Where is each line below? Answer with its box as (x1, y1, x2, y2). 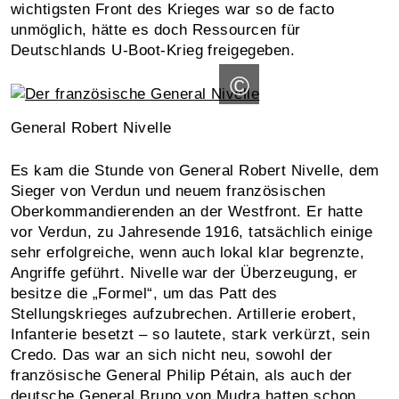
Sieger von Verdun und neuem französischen (11, 182, 326, 199)
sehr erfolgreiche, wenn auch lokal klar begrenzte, (11, 243, 365, 261)
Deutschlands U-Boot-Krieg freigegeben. (11, 41, 296, 59)
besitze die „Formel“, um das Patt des (11, 284, 278, 302)
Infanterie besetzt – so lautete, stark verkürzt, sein (11, 325, 370, 343)
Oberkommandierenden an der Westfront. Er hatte (11, 202, 363, 220)
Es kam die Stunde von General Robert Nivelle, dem (11, 161, 379, 179)
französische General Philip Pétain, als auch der (11, 366, 353, 384)
